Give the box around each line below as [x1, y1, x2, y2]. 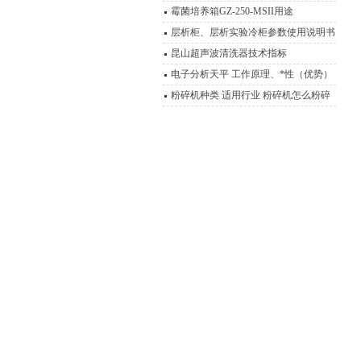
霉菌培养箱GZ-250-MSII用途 [171, 6, 293, 17]
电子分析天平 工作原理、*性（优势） [171, 68, 333, 80]
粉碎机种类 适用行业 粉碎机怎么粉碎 [171, 89, 330, 101]
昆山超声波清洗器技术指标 [171, 48, 287, 59]
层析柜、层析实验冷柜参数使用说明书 [171, 27, 335, 38]
